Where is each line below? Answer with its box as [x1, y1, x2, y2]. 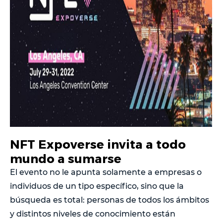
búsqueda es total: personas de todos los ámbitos [10, 195, 209, 205]
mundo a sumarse [10, 151, 121, 166]
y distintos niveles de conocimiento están [10, 209, 175, 219]
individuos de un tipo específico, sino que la [10, 181, 184, 191]
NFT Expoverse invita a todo [10, 136, 186, 151]
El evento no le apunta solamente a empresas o [10, 167, 202, 177]
